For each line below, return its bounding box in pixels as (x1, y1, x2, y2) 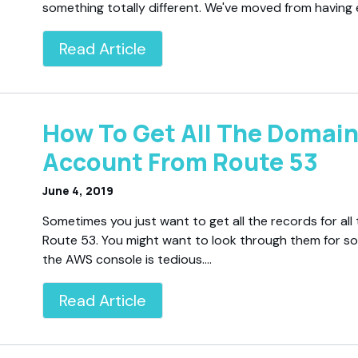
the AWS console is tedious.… (42, 250, 213, 268)
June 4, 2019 (42, 182, 114, 198)
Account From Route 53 (42, 145, 319, 178)
